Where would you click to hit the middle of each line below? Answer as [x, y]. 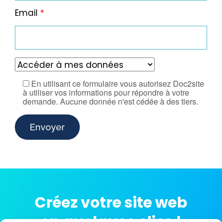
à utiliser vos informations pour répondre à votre [106, 93]
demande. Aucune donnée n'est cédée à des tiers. [111, 102]
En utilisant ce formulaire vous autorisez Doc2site [118, 84]
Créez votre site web [111, 203]
